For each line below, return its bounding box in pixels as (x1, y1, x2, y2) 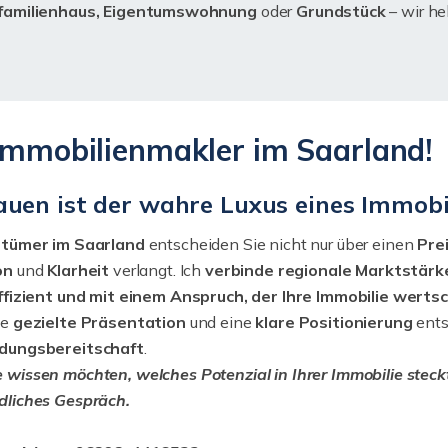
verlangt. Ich (109, 260, 206, 280)
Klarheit (47, 260, 110, 280)
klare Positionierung (255, 312, 413, 332)
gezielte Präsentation (12, 312, 186, 332)
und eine (185, 312, 256, 332)
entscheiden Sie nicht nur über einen (144, 234, 418, 254)
